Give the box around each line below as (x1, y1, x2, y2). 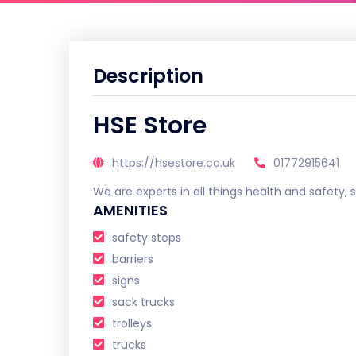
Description (93, 63, 203, 89)
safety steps (112, 230, 181, 246)
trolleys (112, 315, 152, 331)
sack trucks (112, 294, 175, 310)
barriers (112, 251, 153, 267)
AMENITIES (93, 200, 168, 220)
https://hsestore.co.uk (112, 155, 235, 171)
